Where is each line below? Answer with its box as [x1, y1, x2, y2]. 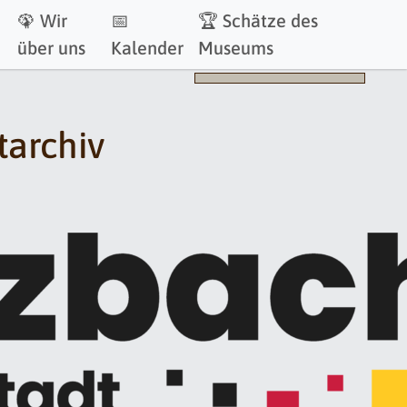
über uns [17, 37, 86, 58]
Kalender [110, 37, 184, 58]
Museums [197, 37, 273, 58]
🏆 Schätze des [197, 10, 318, 31]
